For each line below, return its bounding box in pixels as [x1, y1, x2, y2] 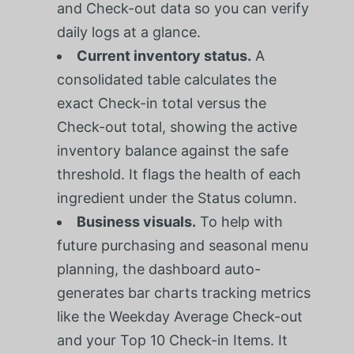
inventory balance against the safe [56, 141, 288, 159]
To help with [195, 213, 283, 230]
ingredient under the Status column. [56, 189, 297, 206]
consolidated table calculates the [56, 70, 277, 88]
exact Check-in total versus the [56, 94, 266, 111]
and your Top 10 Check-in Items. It [56, 331, 288, 348]
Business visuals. [76, 213, 196, 230]
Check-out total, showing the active [56, 118, 297, 135]
